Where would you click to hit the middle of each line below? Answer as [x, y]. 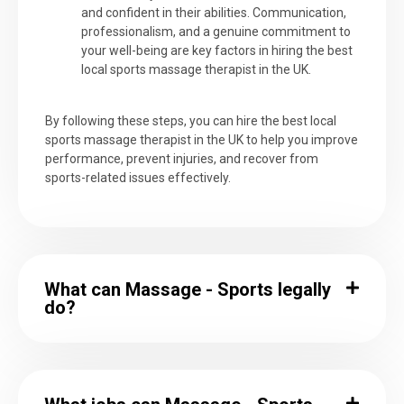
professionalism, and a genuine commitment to [216, 32]
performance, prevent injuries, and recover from [182, 158]
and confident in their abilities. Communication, [214, 13]
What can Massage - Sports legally [188, 290]
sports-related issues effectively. [138, 177]
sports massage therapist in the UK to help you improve [202, 139]
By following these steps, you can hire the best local [191, 120]
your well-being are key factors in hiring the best [217, 51]
